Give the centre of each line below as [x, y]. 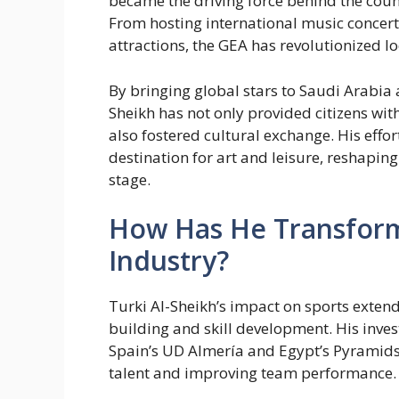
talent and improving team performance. [252, 373]
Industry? [169, 261]
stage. [130, 179]
